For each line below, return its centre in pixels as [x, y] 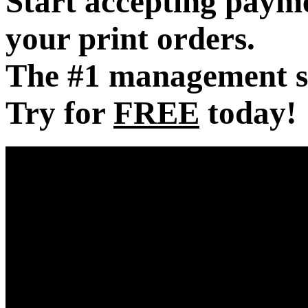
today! [248, 113]
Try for [59, 113]
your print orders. [130, 39]
